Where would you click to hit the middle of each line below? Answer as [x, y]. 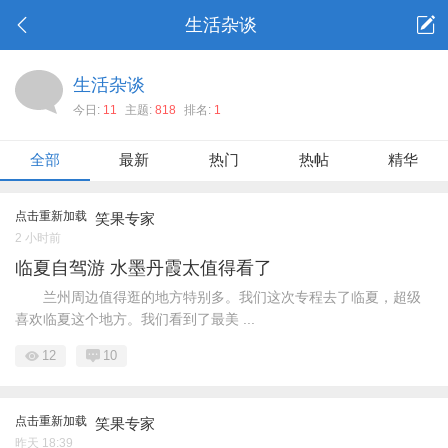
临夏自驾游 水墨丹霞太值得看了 [143, 268]
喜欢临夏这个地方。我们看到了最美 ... [135, 319]
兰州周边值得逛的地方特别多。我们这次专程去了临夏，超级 [218, 297]
